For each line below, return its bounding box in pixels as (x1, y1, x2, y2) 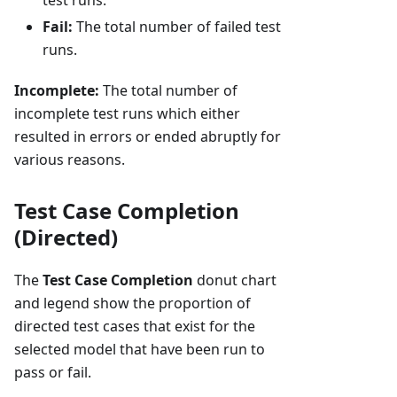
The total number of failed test (73, 17, 281, 37)
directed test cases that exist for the (14, 316, 255, 337)
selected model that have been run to (14, 339, 265, 360)
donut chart (193, 270, 276, 291)
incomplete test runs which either (14, 104, 240, 124)
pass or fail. (14, 362, 91, 383)
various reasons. (14, 150, 125, 170)
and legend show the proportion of (14, 293, 251, 314)
